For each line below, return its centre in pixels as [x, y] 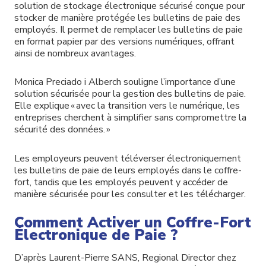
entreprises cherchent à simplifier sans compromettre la [130, 118]
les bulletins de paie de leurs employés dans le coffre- [128, 171]
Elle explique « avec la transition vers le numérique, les [127, 106]
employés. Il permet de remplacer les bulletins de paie [129, 29]
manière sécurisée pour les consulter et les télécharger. [130, 194]
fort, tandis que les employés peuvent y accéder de [121, 183]
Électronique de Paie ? [98, 235]
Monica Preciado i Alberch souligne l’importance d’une [125, 82]
